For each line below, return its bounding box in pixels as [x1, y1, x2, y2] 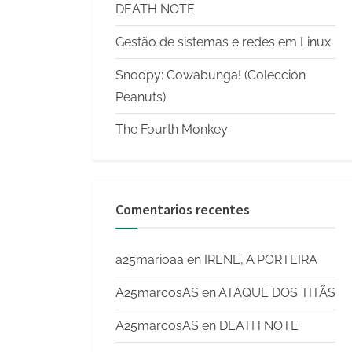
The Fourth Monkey [115, 122, 228, 137]
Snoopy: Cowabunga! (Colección [115, 67, 306, 82]
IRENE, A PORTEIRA [204, 252, 317, 268]
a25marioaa [115, 252, 184, 268]
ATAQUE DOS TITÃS [218, 285, 335, 301]
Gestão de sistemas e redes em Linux [115, 34, 331, 49]
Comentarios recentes [115, 200, 250, 218]
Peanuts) [115, 89, 166, 104]
